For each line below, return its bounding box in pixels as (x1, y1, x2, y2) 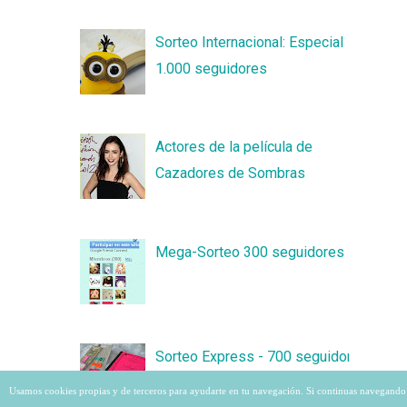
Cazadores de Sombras (155, 164, 306, 183)
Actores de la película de (155, 138, 313, 156)
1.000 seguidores (155, 60, 268, 77)
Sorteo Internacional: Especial (155, 34, 344, 51)
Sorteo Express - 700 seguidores (155, 348, 369, 366)
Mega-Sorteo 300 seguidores (155, 243, 345, 261)
